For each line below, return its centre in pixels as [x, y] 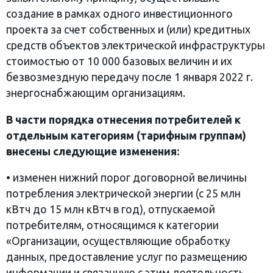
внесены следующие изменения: [93, 151]
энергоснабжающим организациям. [96, 93]
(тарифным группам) [191, 135]
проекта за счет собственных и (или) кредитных [128, 29]
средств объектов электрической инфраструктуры [136, 45]
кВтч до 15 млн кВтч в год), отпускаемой [111, 210]
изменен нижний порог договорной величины [130, 178]
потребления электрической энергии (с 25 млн [123, 194]
